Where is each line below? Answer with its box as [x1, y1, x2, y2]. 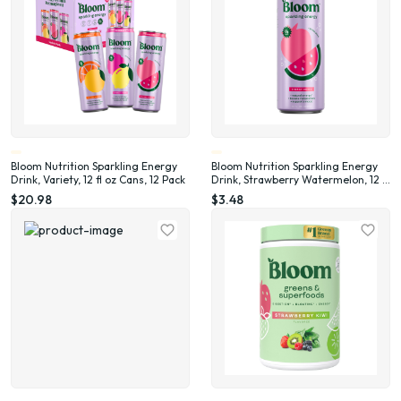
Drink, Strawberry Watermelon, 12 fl [211, 173, 388, 186]
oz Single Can [211, 186, 278, 200]
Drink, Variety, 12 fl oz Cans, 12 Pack [11, 173, 185, 186]
